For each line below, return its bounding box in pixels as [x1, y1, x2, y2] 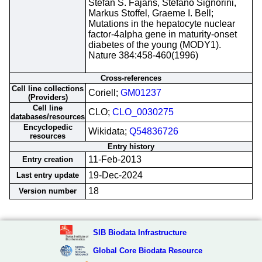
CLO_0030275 [112, 107, 174, 117]
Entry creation [22, 155, 73, 164]
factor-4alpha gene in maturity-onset [88, 29, 237, 39]
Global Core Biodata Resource [92, 246, 202, 255]
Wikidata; [88, 126, 129, 136]
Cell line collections [12, 84, 84, 93]
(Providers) [27, 93, 68, 102]
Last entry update [16, 171, 79, 180]
